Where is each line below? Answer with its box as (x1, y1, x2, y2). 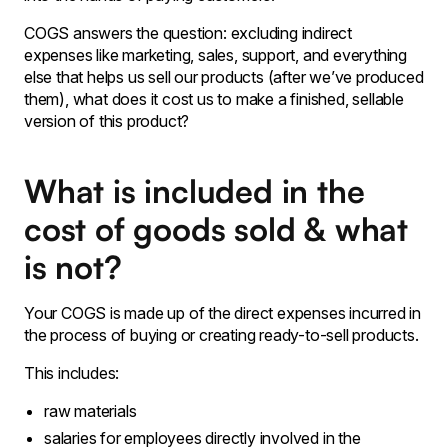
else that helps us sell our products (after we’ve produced (24, 67, 424, 87)
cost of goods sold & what (24, 209, 408, 249)
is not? (24, 247, 122, 287)
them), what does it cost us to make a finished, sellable (24, 89, 404, 109)
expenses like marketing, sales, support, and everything (24, 45, 407, 65)
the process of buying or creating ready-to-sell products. (24, 325, 419, 345)
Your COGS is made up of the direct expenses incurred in (24, 303, 421, 323)
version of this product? (24, 111, 190, 131)
